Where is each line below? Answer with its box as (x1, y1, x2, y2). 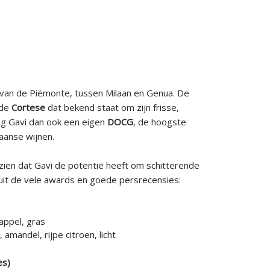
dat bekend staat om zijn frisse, (47, 101, 179, 113)
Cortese (11, 101, 48, 113)
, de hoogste (133, 116, 186, 128)
